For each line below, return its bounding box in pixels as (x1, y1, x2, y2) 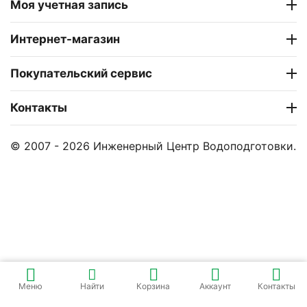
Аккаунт (199, 281, 231, 291)
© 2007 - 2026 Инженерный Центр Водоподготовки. (10, 138, 296, 153)
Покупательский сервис (10, 66, 152, 80)
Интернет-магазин (10, 32, 120, 46)
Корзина (136, 281, 171, 291)
